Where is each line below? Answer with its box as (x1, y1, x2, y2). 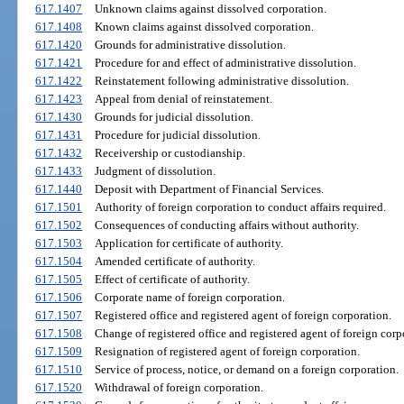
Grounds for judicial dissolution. (94, 110, 253, 124)
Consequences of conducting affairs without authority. (94, 218, 359, 233)
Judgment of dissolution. (94, 164, 216, 179)
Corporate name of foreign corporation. (94, 290, 285, 305)
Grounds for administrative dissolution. (94, 38, 286, 52)
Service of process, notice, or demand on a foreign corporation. (94, 363, 399, 377)
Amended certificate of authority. (94, 254, 255, 269)
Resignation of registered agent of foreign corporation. (94, 344, 360, 359)
